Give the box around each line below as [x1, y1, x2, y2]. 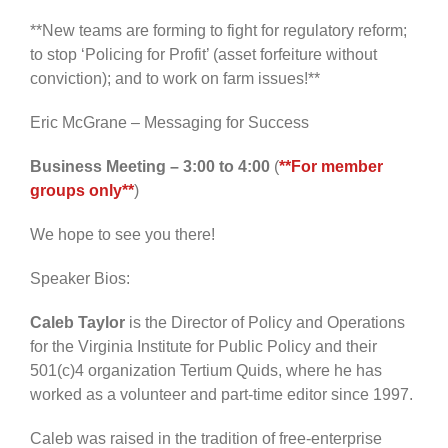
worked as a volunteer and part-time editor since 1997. [30, 385, 413, 403]
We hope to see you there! [30, 225, 215, 243]
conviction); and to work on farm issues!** [30, 69, 320, 87]
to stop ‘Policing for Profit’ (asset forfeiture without [30, 45, 377, 63]
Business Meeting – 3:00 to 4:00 [30, 157, 270, 175]
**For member [279, 157, 383, 175]
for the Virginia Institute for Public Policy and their [30, 337, 377, 355]
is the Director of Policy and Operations [125, 313, 405, 331]
